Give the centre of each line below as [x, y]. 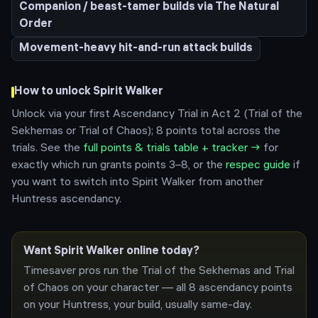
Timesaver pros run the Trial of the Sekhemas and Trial [159, 272]
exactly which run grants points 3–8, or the [117, 166]
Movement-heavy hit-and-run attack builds [136, 49]
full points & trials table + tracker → [172, 149]
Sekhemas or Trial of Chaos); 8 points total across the [146, 132]
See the [59, 149]
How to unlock [54, 92]
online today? [162, 252]
